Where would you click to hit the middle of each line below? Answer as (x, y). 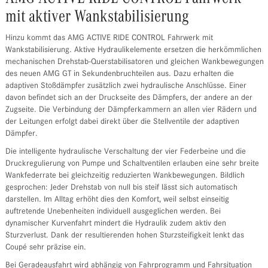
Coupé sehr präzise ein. (45, 248)
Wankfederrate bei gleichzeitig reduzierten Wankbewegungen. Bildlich (125, 176)
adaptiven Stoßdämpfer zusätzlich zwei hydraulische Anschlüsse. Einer (126, 86)
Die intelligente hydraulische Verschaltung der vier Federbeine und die (125, 152)
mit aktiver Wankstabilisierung (97, 17)
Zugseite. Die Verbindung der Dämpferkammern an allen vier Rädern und (131, 110)
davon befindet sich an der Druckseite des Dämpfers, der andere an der (129, 98)
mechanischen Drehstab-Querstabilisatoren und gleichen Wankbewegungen (134, 63)
